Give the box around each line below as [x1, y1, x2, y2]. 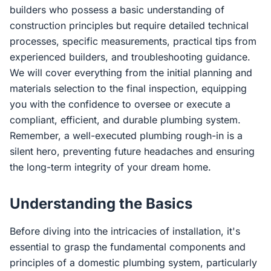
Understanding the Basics [10, 195, 192, 212]
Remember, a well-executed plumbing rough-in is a [10, 129, 243, 142]
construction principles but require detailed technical [10, 19, 249, 31]
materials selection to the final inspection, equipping [10, 82, 247, 94]
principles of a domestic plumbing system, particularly [10, 256, 257, 269]
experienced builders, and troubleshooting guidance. [10, 51, 250, 63]
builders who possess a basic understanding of [10, 4, 224, 16]
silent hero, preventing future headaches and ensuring [10, 145, 255, 157]
